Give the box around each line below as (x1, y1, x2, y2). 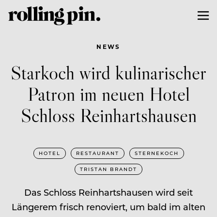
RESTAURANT (76, 149, 119, 156)
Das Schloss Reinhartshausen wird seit (24, 186, 193, 198)
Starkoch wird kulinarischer (11, 60, 206, 84)
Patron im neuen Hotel (27, 81, 190, 106)
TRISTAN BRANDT (80, 165, 137, 172)
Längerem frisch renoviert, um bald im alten (12, 201, 205, 213)
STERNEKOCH (134, 149, 179, 156)
